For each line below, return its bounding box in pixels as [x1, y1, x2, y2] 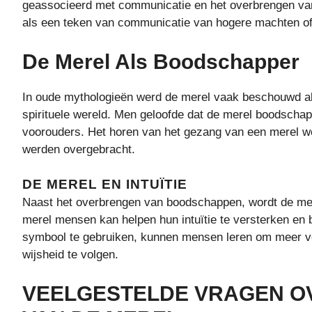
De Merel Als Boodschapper [22, 49, 299, 73]
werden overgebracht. [22, 142, 135, 156]
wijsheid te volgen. [22, 248, 118, 261]
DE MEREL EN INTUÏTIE [22, 177, 187, 192]
